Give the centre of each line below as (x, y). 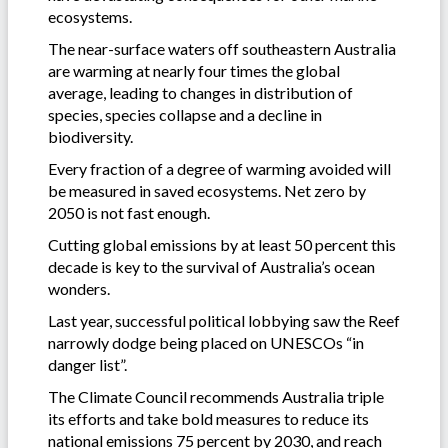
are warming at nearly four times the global (194, 70)
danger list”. (87, 364)
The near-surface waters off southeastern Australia (222, 48)
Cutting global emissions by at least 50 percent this (222, 244)
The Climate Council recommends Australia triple (216, 396)
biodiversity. (90, 136)
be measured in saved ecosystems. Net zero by (207, 190)
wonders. (79, 288)
